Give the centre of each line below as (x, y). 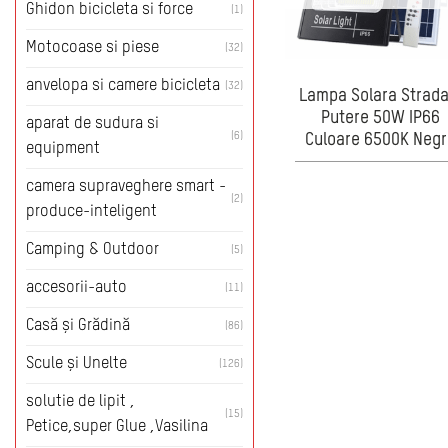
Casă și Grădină (78, 325)
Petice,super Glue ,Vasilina (117, 426)
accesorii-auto (76, 287)
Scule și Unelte (76, 363)
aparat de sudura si (92, 123)
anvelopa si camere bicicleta (123, 85)
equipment (63, 148)
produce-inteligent (91, 211)
